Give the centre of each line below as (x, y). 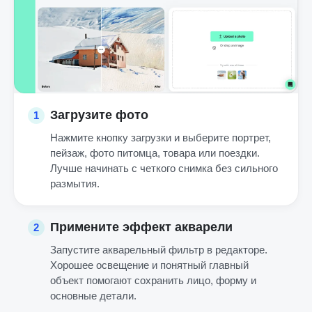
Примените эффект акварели (141, 227)
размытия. (75, 184)
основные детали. (93, 296)
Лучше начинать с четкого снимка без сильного (164, 169)
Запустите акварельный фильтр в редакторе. (159, 250)
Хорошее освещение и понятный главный (149, 265)
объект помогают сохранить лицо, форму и (153, 281)
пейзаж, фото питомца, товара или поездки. (155, 153)
